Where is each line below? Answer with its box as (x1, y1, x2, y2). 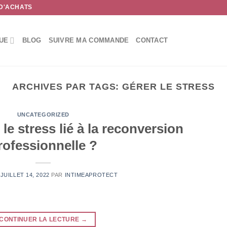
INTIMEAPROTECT (64, 171, 118, 178)
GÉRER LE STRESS (122, 81, 215, 92)
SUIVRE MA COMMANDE (48, 36, 129, 44)
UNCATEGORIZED (17, 111, 69, 118)
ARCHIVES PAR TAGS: (12, 81, 123, 92)
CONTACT (136, 36, 168, 44)
